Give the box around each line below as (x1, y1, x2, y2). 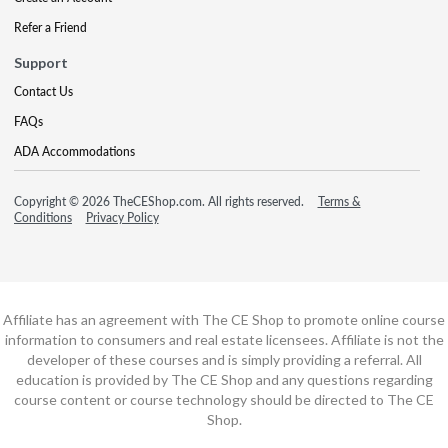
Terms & (317, 192, 361, 210)
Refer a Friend (14, 18, 87, 36)
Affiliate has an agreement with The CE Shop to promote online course (3, 310, 445, 328)
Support (14, 53, 68, 71)
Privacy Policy (85, 208, 159, 226)
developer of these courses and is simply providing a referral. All (26, 350, 422, 368)
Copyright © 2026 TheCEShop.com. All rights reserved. (14, 192, 307, 210)
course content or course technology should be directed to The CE (14, 390, 434, 408)
